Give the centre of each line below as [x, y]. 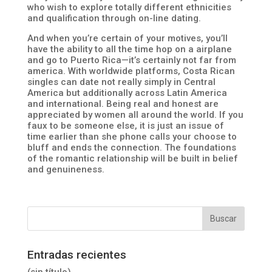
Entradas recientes [76, 255]
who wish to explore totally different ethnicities [129, 7]
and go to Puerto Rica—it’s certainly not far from [131, 60]
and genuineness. [66, 169]
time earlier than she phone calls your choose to [132, 137]
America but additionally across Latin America [127, 93]
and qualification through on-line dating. [114, 18]
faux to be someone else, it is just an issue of [125, 126]
